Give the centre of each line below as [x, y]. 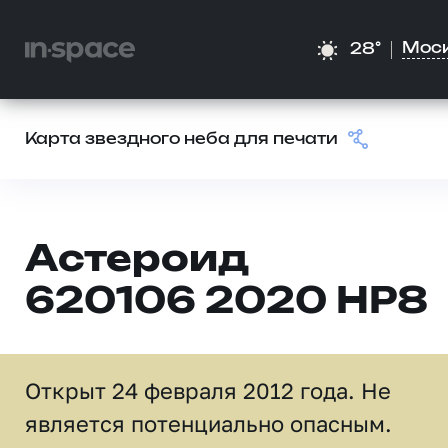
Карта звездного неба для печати [181, 139]
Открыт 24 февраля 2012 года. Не [208, 390]
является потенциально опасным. [208, 423]
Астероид [137, 260]
